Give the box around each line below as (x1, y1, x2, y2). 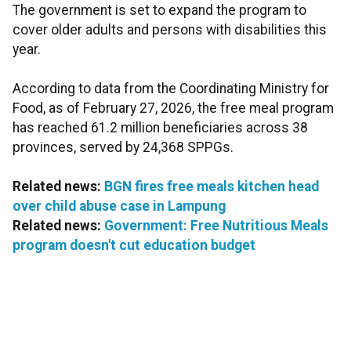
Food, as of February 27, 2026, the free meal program (13, 100, 334, 117)
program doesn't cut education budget (13, 237, 255, 254)
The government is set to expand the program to (13, 2, 306, 19)
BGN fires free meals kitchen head (104, 179, 319, 195)
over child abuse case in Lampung (13, 198, 226, 215)
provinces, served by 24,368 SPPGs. (13, 139, 233, 156)
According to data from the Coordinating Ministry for (13, 81, 329, 97)
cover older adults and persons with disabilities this (13, 22, 327, 38)
